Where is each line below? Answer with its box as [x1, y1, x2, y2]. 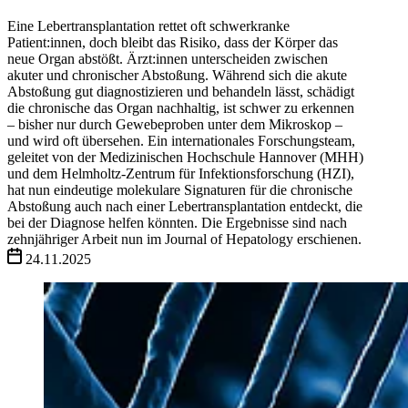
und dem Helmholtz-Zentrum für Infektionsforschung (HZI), [7, 165, 354, 181]
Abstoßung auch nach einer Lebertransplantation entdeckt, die [7, 198, 362, 214]
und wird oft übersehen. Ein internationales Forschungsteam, [7, 132, 355, 148]
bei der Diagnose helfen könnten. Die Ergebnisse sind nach [7, 214, 347, 230]
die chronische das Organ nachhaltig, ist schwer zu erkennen [7, 99, 354, 116]
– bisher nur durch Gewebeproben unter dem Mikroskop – [7, 116, 342, 132]
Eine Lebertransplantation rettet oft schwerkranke [7, 17, 290, 34]
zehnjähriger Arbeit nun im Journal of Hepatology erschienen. [7, 230, 362, 247]
